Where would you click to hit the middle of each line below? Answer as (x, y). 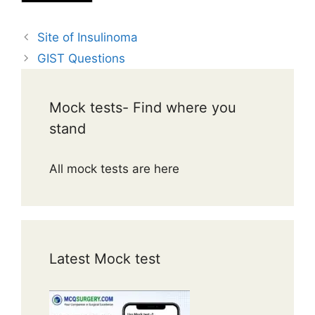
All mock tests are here (116, 168)
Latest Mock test (105, 258)
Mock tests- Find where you (143, 107)
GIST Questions (82, 58)
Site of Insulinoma (88, 37)
